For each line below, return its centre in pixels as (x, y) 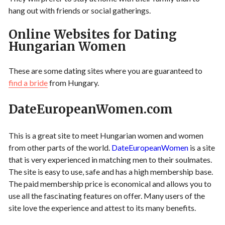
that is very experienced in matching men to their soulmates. (110, 159)
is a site (202, 147)
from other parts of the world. (60, 147)
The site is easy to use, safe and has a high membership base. (111, 171)
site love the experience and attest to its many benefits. (102, 207)
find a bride (28, 82)
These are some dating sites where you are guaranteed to (105, 70)
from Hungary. (73, 82)
